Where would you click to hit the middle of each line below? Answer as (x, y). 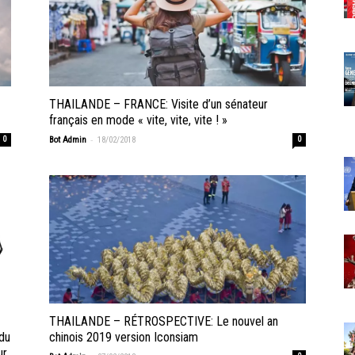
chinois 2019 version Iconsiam (124, 338)
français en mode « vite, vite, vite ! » (138, 120)
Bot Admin (68, 140)
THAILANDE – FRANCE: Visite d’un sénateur (158, 105)
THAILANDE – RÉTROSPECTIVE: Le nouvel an (164, 322)
